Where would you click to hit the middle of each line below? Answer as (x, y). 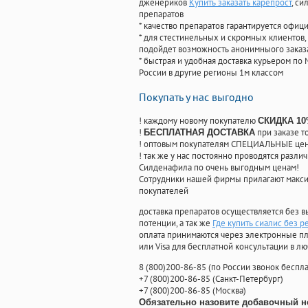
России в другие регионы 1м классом (211, 73)
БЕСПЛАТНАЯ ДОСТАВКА (199, 133)
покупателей (164, 191)
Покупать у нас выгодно (196, 97)
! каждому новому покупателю (198, 121)
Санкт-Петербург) (249, 279)
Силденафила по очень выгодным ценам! (219, 168)
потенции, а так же (176, 223)
